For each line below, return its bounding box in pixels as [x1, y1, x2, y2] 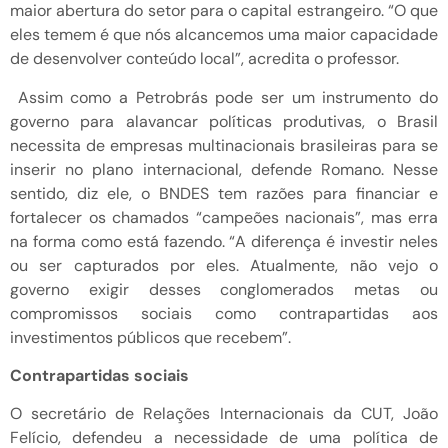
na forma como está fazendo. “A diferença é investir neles [10, 230, 438, 252]
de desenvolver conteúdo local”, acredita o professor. [10, 48, 399, 70]
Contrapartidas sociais [10, 365, 189, 387]
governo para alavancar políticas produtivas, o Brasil [10, 110, 438, 132]
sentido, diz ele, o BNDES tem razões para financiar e [10, 182, 438, 204]
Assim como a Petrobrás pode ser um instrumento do [10, 86, 438, 108]
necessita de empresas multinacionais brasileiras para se [10, 134, 438, 156]
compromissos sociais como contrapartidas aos [10, 302, 438, 324]
